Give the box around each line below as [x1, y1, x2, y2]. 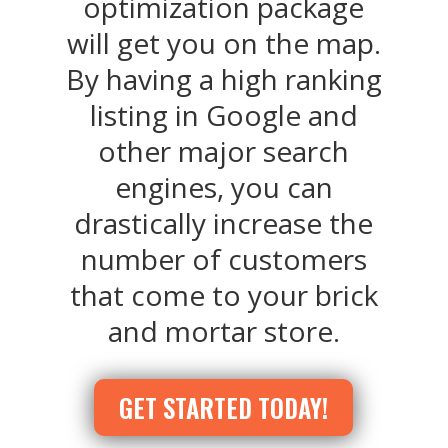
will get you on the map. [66, 24, 381, 62]
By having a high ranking [65, 60, 382, 98]
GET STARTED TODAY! [119, 388, 329, 426]
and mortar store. [107, 312, 340, 350]
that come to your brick [69, 276, 378, 314]
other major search [98, 132, 350, 170]
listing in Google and [89, 96, 358, 134]
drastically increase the [74, 204, 374, 242]
